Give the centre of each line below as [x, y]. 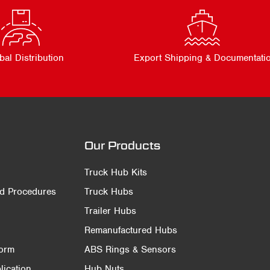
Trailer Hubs [110, 211]
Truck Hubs [108, 191]
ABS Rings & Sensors [130, 249]
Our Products [122, 145]
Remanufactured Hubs [130, 230]
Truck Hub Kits [115, 172]
